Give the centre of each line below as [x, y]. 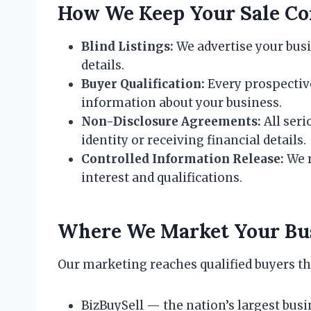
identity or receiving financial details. [194, 140]
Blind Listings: [127, 47]
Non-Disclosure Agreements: [171, 121]
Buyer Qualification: [143, 84]
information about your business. [182, 103]
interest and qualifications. [162, 178]
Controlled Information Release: [183, 159]
